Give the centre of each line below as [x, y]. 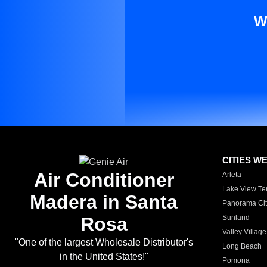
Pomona [236, 260]
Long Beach [242, 246]
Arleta [232, 175]
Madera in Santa [104, 202]
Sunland [236, 218]
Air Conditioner [104, 180]
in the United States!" [104, 257]
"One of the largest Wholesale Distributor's [104, 242]
